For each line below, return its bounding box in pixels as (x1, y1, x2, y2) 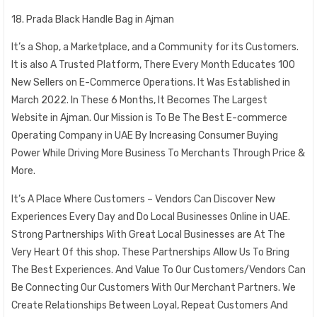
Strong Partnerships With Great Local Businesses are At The (11, 228, 285, 241)
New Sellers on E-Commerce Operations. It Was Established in (11, 76, 290, 88)
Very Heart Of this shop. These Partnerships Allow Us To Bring (11, 246, 289, 258)
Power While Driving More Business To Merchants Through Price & (11, 147, 305, 159)
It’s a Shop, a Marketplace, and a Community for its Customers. (11, 41, 299, 53)
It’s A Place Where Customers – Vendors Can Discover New (11, 192, 275, 205)
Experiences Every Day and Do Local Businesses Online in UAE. (11, 210, 290, 223)
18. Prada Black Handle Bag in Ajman (11, 13, 174, 25)
